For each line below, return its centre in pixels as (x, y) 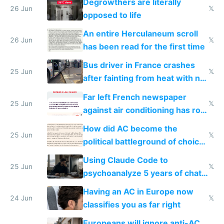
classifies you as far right (131, 205)
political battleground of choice (143, 141)
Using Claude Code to (125, 160)
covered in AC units (121, 123)
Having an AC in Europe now (138, 192)
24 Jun (21, 198)
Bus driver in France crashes (139, 65)
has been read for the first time (144, 47)
